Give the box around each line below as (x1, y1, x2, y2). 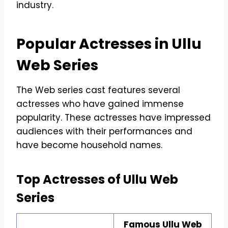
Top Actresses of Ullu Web (16, 170, 178, 188)
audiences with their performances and (16, 125, 192, 137)
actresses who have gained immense (16, 97, 184, 110)
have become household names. (16, 138, 162, 151)
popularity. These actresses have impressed (16, 111, 211, 124)
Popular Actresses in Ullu (16, 34, 202, 54)
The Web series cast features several (16, 83, 180, 96)
